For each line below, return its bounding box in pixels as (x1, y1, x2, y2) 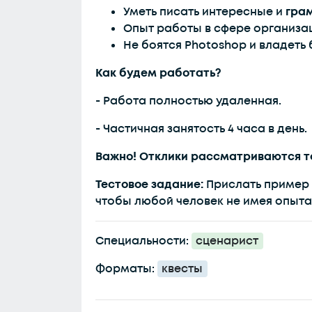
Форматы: (95, 261, 157, 276)
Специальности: (95, 233, 192, 249)
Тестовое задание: (95, 177, 206, 192)
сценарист (196, 233, 259, 249)
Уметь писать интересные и (123, 4, 286, 19)
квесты (162, 261, 203, 276)
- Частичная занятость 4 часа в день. (95, 121, 307, 136)
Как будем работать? (95, 65, 221, 81)
